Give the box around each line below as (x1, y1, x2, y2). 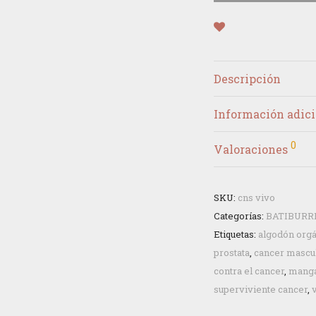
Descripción (214, 71, 281, 86)
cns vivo (238, 191, 275, 204)
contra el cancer (214, 265, 284, 277)
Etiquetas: (214, 228, 258, 241)
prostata (214, 246, 250, 259)
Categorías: (214, 209, 266, 222)
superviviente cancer (214, 283, 308, 296)
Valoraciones (214, 142, 291, 157)
